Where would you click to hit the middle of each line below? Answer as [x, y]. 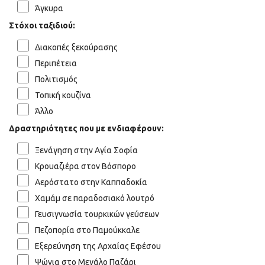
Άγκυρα [49, 8]
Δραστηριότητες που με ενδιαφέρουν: [86, 128]
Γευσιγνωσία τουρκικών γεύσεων [97, 214]
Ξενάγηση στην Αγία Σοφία [86, 150]
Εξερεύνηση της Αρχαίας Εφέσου [98, 246]
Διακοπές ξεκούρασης [76, 47]
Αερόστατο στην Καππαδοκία [91, 182]
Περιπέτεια [56, 63]
